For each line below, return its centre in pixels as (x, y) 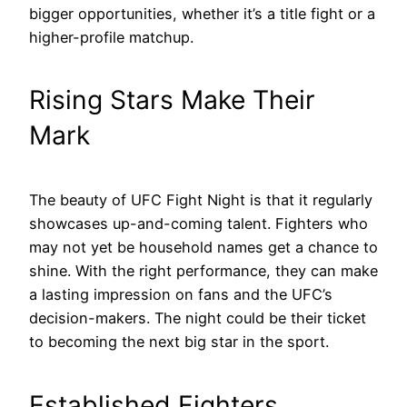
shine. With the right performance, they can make (203, 270)
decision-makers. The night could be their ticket (198, 318)
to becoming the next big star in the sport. (179, 341)
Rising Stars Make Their (172, 100)
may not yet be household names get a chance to (203, 247)
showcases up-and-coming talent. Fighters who (199, 223)
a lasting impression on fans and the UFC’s (181, 294)
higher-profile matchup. (111, 37)
